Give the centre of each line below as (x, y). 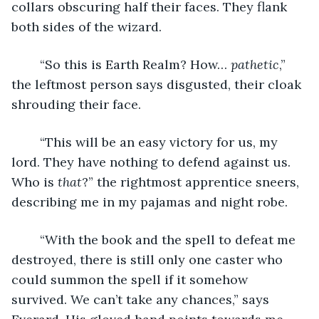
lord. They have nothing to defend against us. (153, 162)
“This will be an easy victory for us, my (33, 142)
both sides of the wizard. (87, 26)
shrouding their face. (76, 104)
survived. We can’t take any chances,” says (142, 299)
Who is (35, 182)
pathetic (255, 64)
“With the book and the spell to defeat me (33, 239)
